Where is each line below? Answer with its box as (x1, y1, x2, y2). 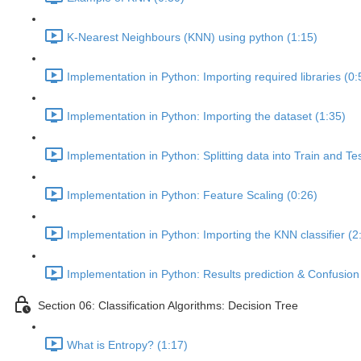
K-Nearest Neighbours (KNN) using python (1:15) (67, 31, 317, 44)
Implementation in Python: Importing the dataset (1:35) (67, 110, 346, 123)
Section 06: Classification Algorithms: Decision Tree (38, 299, 298, 313)
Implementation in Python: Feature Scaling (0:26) (67, 189, 317, 202)
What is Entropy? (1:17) (67, 338, 188, 352)
